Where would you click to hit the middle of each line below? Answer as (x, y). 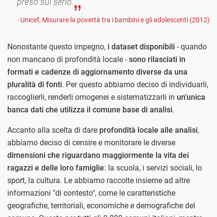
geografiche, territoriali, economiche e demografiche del (101, 206)
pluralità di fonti (35, 85)
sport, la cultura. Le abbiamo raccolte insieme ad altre (99, 181)
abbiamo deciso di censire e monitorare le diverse (91, 143)
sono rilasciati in (157, 60)
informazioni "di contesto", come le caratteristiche (91, 193)
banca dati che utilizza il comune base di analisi (90, 110)
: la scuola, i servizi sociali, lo (153, 168)
